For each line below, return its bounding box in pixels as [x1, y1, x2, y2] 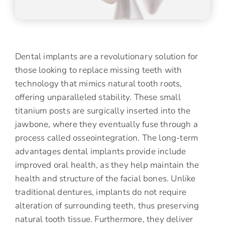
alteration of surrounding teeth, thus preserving [15, 200, 199, 212]
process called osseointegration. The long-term [15, 132, 198, 144]
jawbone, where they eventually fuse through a [15, 119, 198, 131]
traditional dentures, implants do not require [15, 186, 187, 198]
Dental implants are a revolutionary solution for [15, 51, 198, 63]
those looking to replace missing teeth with [15, 64, 182, 76]
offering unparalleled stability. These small [15, 91, 181, 103]
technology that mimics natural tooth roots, [15, 78, 182, 90]
